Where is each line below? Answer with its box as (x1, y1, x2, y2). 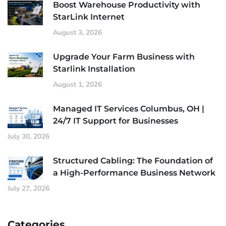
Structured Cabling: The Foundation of (53, 155, 213, 165)
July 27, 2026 (8, 183, 49, 193)
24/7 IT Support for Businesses (53, 116, 178, 126)
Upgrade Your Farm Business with (53, 51, 195, 62)
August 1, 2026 (53, 79, 102, 89)
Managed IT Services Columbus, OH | (53, 103, 204, 114)
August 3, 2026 (53, 27, 102, 37)
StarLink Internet (53, 12, 125, 22)
